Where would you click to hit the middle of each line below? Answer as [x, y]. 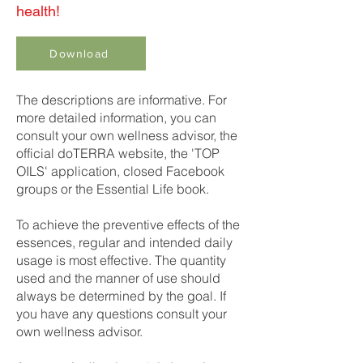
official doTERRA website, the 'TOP [118, 153]
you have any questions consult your [122, 314]
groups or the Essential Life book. [113, 189]
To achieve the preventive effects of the [128, 224]
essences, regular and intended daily [124, 242]
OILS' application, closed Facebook [120, 171]
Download [79, 53]
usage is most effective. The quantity [121, 260]
